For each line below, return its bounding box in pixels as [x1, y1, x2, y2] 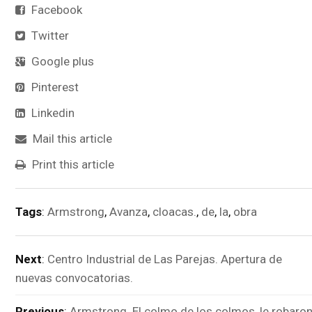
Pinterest [29, 79, 79, 94]
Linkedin [29, 105, 75, 120]
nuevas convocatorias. [15, 270, 133, 285]
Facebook [29, 2, 82, 17]
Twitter [29, 28, 69, 42]
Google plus [29, 54, 94, 68]
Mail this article [30, 131, 112, 146]
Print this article [29, 157, 114, 171]
